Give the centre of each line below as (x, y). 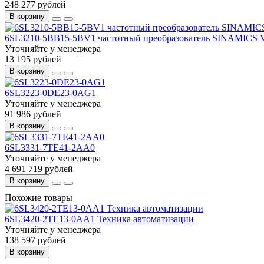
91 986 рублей (33, 114)
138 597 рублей (35, 240)
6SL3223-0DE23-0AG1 (50, 93)
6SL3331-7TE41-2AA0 (50, 147)
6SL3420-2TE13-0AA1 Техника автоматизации (99, 219)
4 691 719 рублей (39, 169)
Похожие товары (39, 197)
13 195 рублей (33, 59)
